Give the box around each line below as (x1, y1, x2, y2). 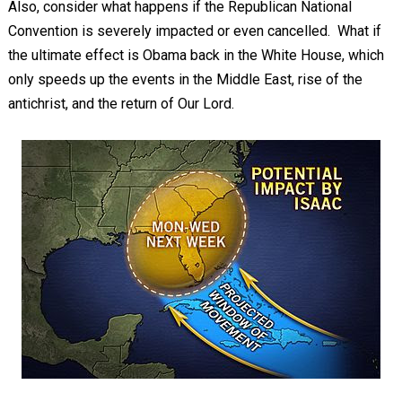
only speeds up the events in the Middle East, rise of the (7, 71, 363, 88)
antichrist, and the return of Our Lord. (7, 95, 234, 112)
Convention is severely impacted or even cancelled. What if (7, 22, 381, 39)
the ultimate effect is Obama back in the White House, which (7, 47, 384, 64)
